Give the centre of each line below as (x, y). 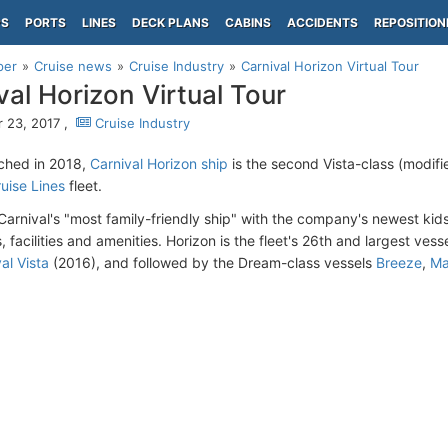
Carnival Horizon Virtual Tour (330, 66)
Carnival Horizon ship (159, 163)
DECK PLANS (170, 22)
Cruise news (73, 66)
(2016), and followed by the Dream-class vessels (212, 262)
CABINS (248, 22)
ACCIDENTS (322, 22)
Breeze (399, 262)
